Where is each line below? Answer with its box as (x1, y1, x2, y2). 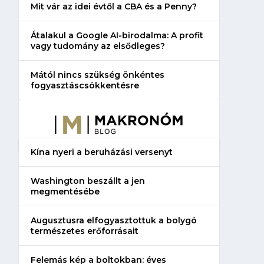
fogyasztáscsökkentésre (30, 80, 139, 91)
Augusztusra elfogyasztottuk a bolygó (30, 214, 197, 226)
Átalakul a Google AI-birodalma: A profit (30, 29, 203, 41)
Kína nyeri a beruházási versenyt (30, 146, 173, 157)
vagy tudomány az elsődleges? (30, 40, 165, 51)
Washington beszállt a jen (30, 175, 145, 186)
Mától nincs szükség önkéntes (30, 69, 164, 80)
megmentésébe (30, 186, 100, 197)
